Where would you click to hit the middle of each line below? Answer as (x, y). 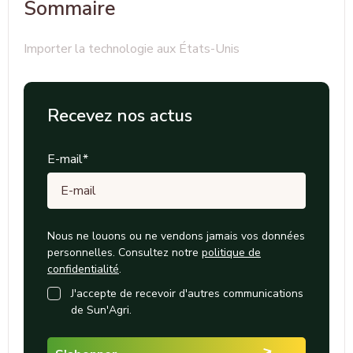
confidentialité (83, 269)
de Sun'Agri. (101, 310)
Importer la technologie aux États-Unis (132, 49)
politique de (231, 253)
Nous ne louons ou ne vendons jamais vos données (176, 236)
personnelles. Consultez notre (124, 253)
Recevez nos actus (120, 116)
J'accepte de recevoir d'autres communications (187, 294)
